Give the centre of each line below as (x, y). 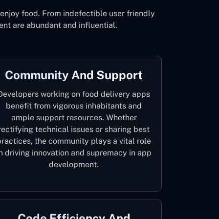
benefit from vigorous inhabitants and (74, 106)
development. (74, 164)
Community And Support (74, 75)
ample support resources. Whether (74, 118)
